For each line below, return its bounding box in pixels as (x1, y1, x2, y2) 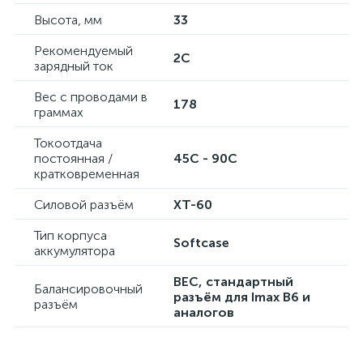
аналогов (173, 305, 234, 320)
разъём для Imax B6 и (173, 289, 310, 305)
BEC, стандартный (173, 274, 293, 289)
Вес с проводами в (34, 89, 147, 105)
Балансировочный (34, 281, 143, 297)
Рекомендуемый (34, 43, 133, 58)
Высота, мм (34, 12, 102, 28)
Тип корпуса (34, 228, 107, 243)
